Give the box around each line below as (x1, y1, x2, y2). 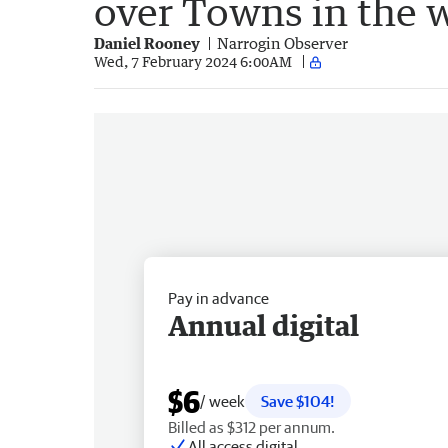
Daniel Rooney (94, 33, 200, 52)
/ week (200, 391, 245, 410)
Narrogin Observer (217, 33, 348, 52)
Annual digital (168, 307, 359, 342)
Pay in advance (168, 288, 269, 307)
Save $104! (261, 391, 335, 410)
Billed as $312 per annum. (168, 417, 335, 436)
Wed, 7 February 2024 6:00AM (94, 53, 292, 71)
